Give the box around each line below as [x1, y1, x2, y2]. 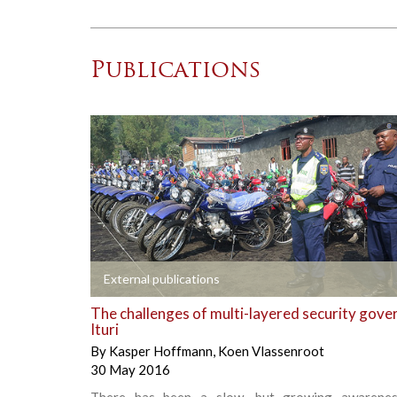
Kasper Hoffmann [109, 343, 213, 360]
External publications [104, 271, 220, 287]
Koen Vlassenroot [218, 343, 324, 360]
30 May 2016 [90, 362, 170, 378]
